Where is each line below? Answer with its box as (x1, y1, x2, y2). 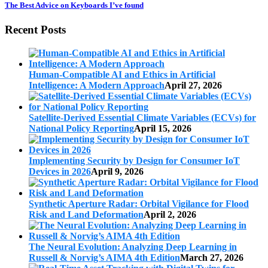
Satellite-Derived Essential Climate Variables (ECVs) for (29, 112, 256, 123)
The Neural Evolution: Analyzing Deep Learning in (29, 241, 237, 252)
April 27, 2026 (165, 80, 222, 90)
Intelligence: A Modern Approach (29, 80, 165, 90)
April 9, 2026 (91, 166, 144, 176)
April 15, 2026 (134, 123, 191, 133)
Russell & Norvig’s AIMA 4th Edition (29, 252, 180, 263)
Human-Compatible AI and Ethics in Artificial (29, 69, 215, 80)
